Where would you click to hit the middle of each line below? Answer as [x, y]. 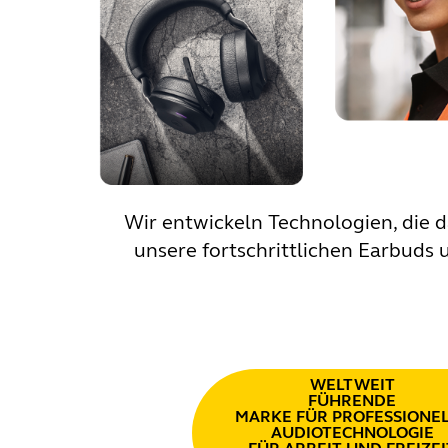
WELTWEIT [352, 384]
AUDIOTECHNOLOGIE [352, 432]
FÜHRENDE [352, 400]
